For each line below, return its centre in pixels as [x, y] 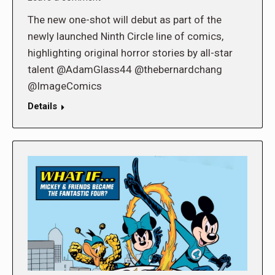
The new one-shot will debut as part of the [125, 19]
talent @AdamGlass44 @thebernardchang [125, 69]
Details [42, 106]
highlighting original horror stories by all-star [130, 52]
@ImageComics [65, 86]
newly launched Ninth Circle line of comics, [126, 36]
